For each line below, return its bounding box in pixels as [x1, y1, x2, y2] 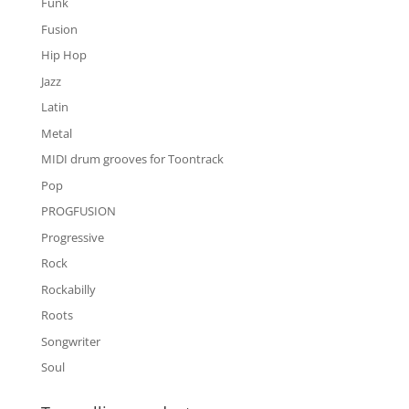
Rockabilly [40, 280, 96, 298]
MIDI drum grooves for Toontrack [40, 151, 224, 168]
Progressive [40, 228, 104, 246]
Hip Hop [40, 47, 87, 64]
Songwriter [40, 332, 100, 350]
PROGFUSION [40, 203, 116, 220]
